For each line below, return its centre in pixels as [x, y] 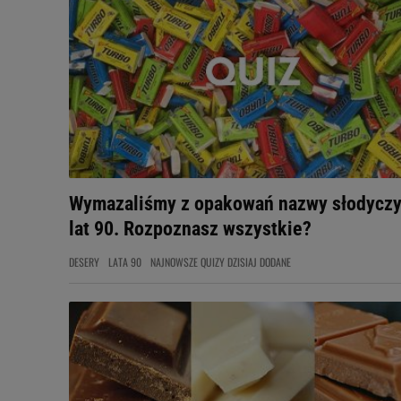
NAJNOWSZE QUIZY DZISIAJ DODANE [221, 262]
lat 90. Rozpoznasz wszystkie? [190, 229]
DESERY [84, 262]
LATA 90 [125, 262]
